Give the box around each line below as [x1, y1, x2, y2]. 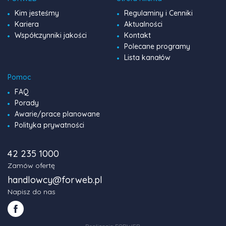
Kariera [15, 20, 39, 29]
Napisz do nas [8, 187, 55, 197]
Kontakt [124, 31, 151, 40]
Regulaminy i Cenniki [124, 9, 193, 18]
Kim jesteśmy [15, 9, 59, 18]
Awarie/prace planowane [15, 109, 100, 119]
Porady [15, 98, 39, 108]
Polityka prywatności [15, 121, 84, 130]
